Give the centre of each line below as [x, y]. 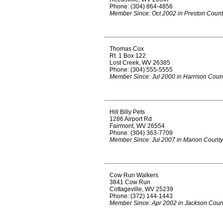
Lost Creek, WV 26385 [140, 63]
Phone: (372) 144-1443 [141, 196]
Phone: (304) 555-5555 [141, 70]
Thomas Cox [127, 49]
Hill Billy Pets [127, 112]
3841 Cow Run [130, 182]
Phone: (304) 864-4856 [141, 6]
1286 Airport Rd [131, 119]
